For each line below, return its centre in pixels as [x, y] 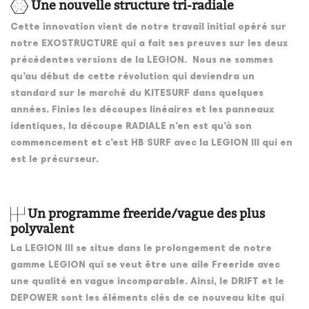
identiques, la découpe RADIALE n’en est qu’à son [131, 127]
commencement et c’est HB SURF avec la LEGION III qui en [151, 144]
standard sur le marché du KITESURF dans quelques [137, 94]
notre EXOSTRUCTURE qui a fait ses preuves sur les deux [149, 44]
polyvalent [42, 229]
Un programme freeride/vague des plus [145, 214]
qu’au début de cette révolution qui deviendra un [132, 78]
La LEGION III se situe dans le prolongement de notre [141, 249]
